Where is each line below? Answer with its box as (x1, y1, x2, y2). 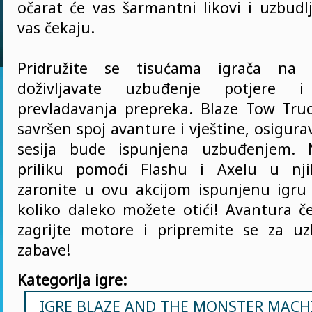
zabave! (17, 240, 70, 260)
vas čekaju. (17, 17, 95, 38)
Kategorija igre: (17, 270, 127, 290)
